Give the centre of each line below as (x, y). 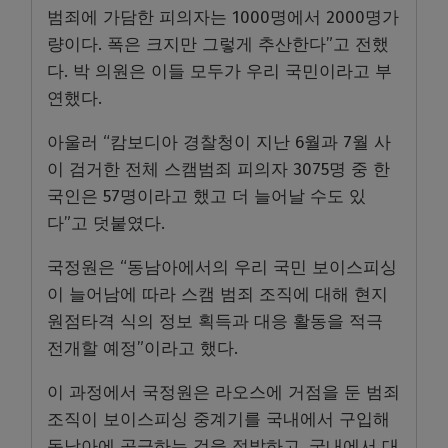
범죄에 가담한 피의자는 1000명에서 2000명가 (223, 18)
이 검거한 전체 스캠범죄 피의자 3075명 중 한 (218, 170)
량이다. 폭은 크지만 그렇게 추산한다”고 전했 (218, 45)
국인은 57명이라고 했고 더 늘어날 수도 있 (206, 197)
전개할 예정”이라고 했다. (142, 349)
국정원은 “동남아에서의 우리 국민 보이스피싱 (222, 268)
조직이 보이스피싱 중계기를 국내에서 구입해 (218, 420)
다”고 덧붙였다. (106, 224)
